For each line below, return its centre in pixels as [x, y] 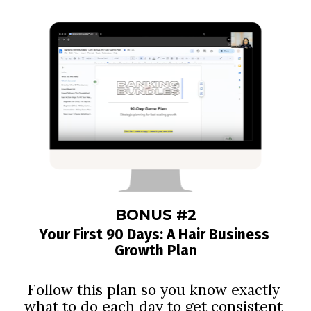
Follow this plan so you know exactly [153, 290]
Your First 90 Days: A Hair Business [154, 234]
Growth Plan [155, 250]
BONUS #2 [155, 215]
